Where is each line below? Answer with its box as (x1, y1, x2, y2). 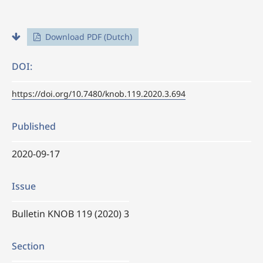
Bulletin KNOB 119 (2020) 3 (12, 207, 129, 221)
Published (12, 120, 56, 133)
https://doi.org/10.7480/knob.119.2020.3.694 (12, 88, 186, 100)
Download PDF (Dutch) (42, 31, 132, 43)
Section (12, 240, 45, 253)
